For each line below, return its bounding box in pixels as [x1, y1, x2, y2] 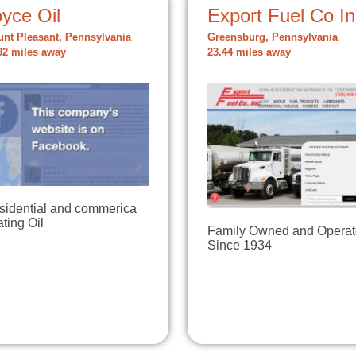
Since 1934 [207, 238, 272, 252]
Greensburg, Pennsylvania [207, 32, 338, 43]
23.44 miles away [207, 47, 291, 58]
